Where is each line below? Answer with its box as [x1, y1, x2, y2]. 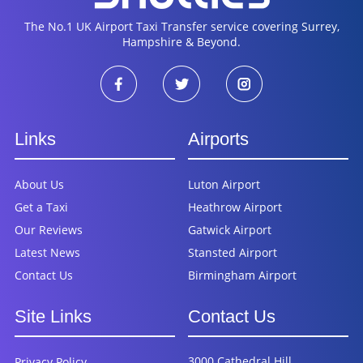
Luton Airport [188, 176, 261, 192]
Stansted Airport [188, 244, 278, 260]
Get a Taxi [14, 199, 68, 215]
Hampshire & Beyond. [122, 34, 241, 49]
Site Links [14, 305, 92, 327]
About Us [14, 176, 64, 192]
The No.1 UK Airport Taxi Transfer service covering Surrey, [23, 19, 340, 34]
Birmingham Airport [188, 267, 297, 283]
